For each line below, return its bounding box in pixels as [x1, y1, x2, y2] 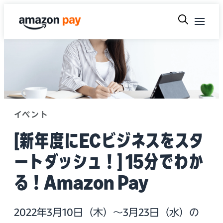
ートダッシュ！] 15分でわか [14, 153, 204, 170]
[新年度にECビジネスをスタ [14, 132, 204, 149]
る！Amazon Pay [14, 174, 148, 191]
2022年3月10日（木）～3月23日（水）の [14, 207, 199, 217]
